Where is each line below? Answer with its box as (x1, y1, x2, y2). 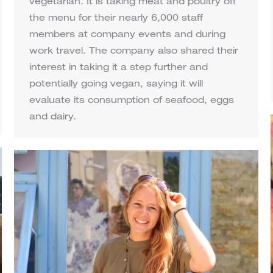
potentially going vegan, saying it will (29, 80, 203, 90)
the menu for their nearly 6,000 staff (29, 14, 203, 24)
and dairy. (29, 113, 76, 122)
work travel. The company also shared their (29, 47, 238, 57)
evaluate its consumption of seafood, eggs (29, 96, 234, 106)
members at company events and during (29, 30, 225, 40)
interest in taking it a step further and (29, 63, 208, 73)
